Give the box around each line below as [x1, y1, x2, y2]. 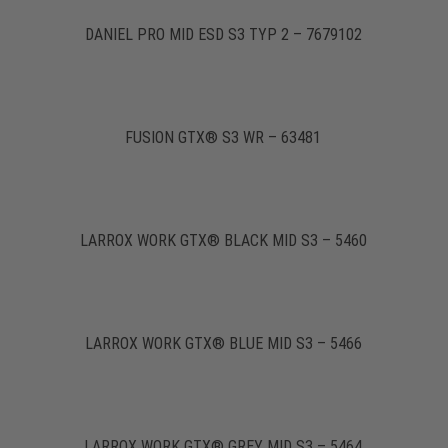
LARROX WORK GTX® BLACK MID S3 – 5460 [79, 231, 367, 251]
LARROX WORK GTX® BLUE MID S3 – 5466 [84, 334, 362, 354]
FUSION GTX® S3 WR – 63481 [125, 128, 322, 148]
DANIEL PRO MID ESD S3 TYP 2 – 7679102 [84, 25, 362, 45]
